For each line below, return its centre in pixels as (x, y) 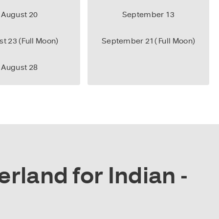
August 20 (20, 14)
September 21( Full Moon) (148, 41)
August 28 (20, 67)
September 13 (148, 14)
